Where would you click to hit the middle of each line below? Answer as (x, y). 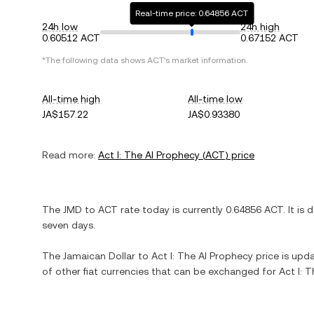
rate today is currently (172, 210)
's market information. (206, 60)
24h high (260, 27)
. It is (295, 210)
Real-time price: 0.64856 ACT (192, 13)
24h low (60, 27)
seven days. (69, 225)
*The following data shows (95, 60)
